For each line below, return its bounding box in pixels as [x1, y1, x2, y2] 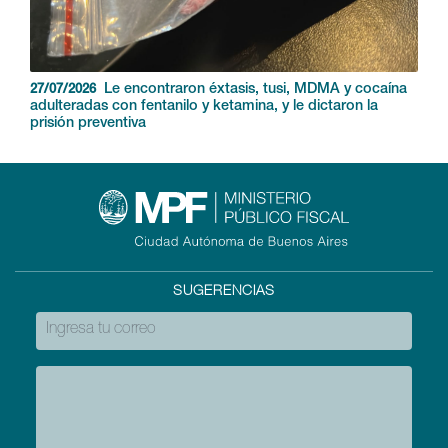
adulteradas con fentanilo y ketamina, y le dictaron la [30, 99, 378, 114]
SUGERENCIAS [173, 284, 275, 299]
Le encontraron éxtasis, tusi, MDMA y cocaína [104, 82, 407, 97]
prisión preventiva [30, 116, 146, 131]
